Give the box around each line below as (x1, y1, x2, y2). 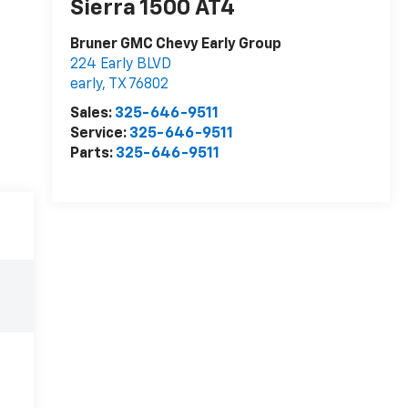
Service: (69, 127, 129, 142)
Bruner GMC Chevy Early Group (69, 37, 281, 53)
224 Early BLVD (69, 57, 171, 73)
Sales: (69, 107, 115, 122)
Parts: (69, 147, 116, 162)
